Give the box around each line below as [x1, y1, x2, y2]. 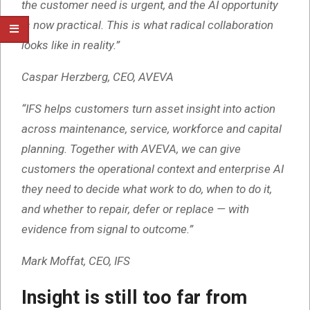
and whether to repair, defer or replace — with [21, 202, 249, 217]
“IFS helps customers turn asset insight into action [21, 102, 275, 116]
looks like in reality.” [21, 38, 120, 53]
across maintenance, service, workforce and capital [21, 122, 282, 136]
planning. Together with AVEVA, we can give [21, 142, 241, 156]
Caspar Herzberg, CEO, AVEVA [21, 70, 174, 84]
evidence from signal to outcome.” [21, 222, 193, 237]
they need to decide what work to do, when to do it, [21, 182, 272, 197]
